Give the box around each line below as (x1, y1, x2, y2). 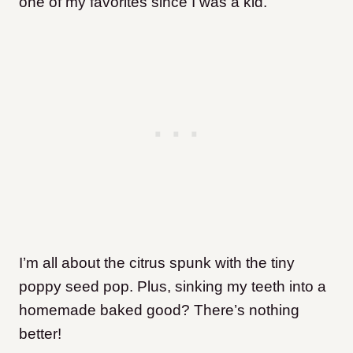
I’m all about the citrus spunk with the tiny (19, 254, 295, 271)
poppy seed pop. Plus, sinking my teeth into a (19, 277, 326, 295)
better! (19, 325, 61, 342)
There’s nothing (194, 301, 299, 318)
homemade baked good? (19, 301, 194, 318)
